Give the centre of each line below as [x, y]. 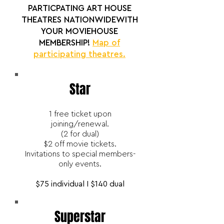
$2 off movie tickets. [80, 144]
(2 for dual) [80, 134]
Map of [106, 43]
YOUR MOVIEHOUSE [79, 31]
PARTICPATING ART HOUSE [79, 8]
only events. [80, 164]
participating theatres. [79, 54]
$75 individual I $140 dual [80, 184]
